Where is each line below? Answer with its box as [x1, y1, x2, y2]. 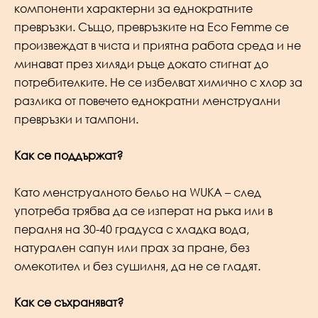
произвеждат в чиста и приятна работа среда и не [14, 38, 301, 53]
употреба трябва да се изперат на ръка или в [14, 203, 273, 218]
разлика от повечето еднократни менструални [14, 93, 280, 108]
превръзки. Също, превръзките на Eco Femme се [14, 19, 289, 34]
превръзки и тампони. [14, 111, 138, 126]
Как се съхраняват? [14, 295, 124, 310]
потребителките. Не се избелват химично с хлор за [14, 75, 302, 89]
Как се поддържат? [14, 148, 123, 163]
